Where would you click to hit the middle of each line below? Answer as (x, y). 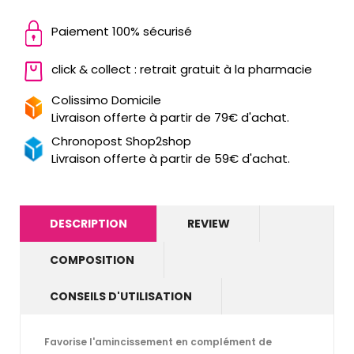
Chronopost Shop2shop (121, 141)
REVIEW (209, 223)
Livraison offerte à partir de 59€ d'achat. (171, 158)
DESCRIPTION (88, 223)
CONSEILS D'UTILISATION (121, 296)
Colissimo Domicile (106, 100)
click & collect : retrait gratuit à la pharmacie (182, 69)
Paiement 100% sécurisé (122, 31)
